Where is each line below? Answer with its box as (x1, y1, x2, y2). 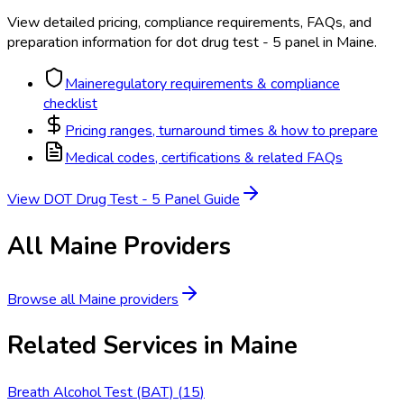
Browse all (7, 289, 78, 310)
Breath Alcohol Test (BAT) (7, 381, 174, 402)
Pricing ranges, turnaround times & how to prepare (65, 121, 378, 142)
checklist (43, 94, 97, 115)
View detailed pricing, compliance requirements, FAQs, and (7, 13, 372, 33)
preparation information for (7, 32, 172, 53)
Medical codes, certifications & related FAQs (65, 148, 343, 169)
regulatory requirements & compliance (103, 74, 340, 95)
